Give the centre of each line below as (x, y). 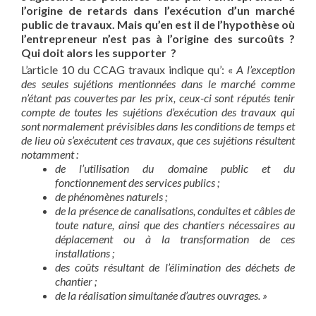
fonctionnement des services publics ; (137, 182)
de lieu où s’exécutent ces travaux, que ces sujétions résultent (158, 140)
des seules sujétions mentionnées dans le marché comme (158, 83)
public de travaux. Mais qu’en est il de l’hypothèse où (158, 24)
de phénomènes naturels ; (111, 196)
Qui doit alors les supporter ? (100, 52)
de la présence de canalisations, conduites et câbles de (175, 210)
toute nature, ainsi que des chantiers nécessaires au (175, 224)
